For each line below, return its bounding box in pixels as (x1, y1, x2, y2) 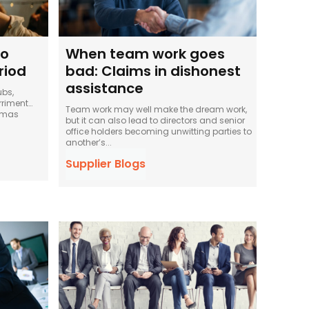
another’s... (66, 137, 112, 149)
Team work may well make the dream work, (66, 103, 248, 116)
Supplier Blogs (66, 156, 146, 172)
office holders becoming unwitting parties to (66, 126, 252, 138)
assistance (66, 79, 144, 99)
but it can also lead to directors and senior (66, 114, 246, 127)
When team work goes (66, 44, 226, 64)
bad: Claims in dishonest (66, 61, 241, 81)
